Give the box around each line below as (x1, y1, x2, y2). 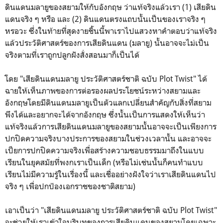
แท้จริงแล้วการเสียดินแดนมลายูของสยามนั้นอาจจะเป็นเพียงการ (5, 121, 217, 131)
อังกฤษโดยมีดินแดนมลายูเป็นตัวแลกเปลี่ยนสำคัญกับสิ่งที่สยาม (5, 97, 212, 108)
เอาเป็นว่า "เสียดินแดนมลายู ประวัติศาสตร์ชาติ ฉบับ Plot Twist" (5, 205, 217, 215)
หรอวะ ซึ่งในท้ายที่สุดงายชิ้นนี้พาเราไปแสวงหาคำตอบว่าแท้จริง (5, 25, 217, 36)
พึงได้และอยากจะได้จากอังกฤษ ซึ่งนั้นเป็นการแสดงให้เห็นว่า (5, 109, 205, 119)
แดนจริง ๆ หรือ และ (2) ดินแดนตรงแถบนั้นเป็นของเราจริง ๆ (5, 13, 206, 24)
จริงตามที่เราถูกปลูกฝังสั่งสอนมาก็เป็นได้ (5, 49, 139, 60)
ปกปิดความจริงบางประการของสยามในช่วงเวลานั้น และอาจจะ (5, 133, 212, 143)
